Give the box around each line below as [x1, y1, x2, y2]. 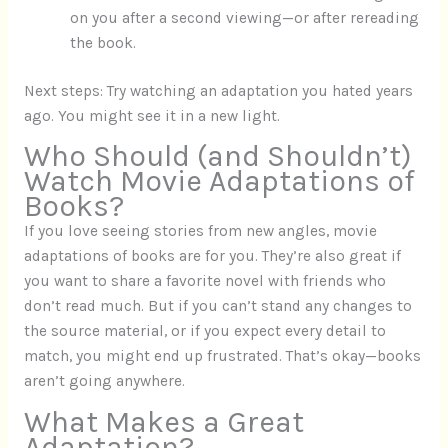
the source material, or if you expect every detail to [23, 322, 386, 341]
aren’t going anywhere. [23, 372, 185, 391]
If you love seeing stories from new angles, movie [23, 222, 377, 241]
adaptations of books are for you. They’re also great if [23, 247, 401, 266]
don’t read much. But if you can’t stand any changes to [23, 297, 412, 316]
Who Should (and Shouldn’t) [23, 138, 412, 175]
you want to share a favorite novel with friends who [23, 272, 386, 291]
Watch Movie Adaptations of [23, 163, 415, 200]
